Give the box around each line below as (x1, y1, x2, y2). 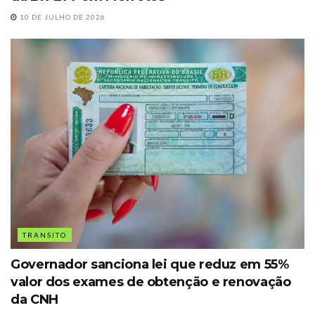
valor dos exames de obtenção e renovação (11, 274, 291, 290)
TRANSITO (22, 230, 67, 239)
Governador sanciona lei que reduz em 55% (11, 256, 289, 272)
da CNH (11, 291, 58, 307)
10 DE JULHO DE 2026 (18, 12, 105, 21)
